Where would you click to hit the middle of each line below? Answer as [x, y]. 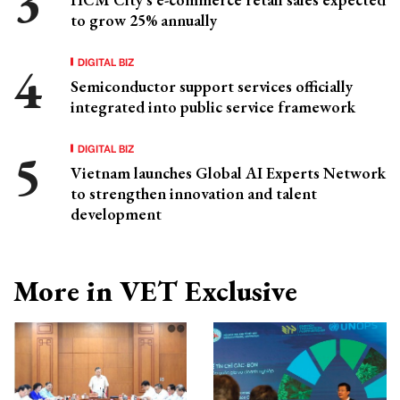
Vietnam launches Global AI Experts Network [228, 173]
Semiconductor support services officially [212, 87]
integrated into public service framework [213, 107]
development [116, 214]
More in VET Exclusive [155, 292]
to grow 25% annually [144, 21]
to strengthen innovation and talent [194, 194]
